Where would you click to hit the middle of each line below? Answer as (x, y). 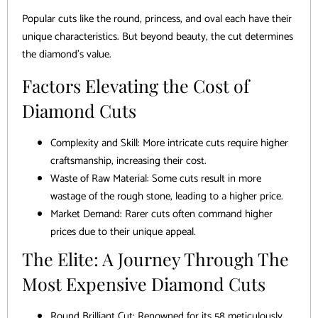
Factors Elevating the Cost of (136, 86)
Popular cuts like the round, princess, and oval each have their (157, 18)
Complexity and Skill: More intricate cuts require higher (169, 143)
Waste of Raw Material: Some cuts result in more (156, 179)
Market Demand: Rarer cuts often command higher (161, 214)
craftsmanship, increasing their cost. (128, 161)
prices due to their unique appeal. (123, 232)
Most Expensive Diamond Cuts (144, 284)
